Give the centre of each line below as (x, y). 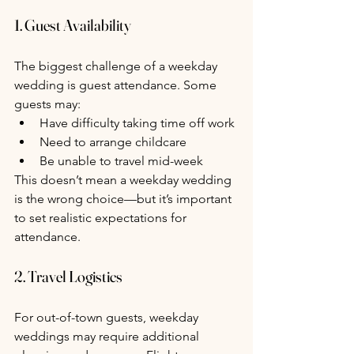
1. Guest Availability (73, 25)
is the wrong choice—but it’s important (124, 199)
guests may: (47, 104)
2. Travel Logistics (68, 277)
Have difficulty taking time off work (137, 123)
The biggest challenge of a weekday (117, 66)
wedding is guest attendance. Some (117, 85)
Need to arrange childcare (113, 142)
